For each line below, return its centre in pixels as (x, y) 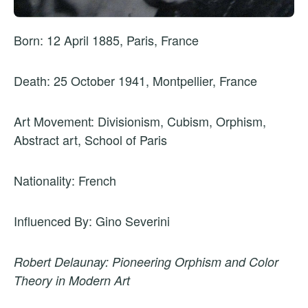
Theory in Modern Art (72, 280)
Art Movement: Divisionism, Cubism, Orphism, (140, 121)
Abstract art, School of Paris (90, 139)
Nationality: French (65, 180)
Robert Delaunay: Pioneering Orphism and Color (146, 261)
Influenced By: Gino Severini (92, 220)
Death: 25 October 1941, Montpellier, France (135, 80)
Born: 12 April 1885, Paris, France (106, 40)
